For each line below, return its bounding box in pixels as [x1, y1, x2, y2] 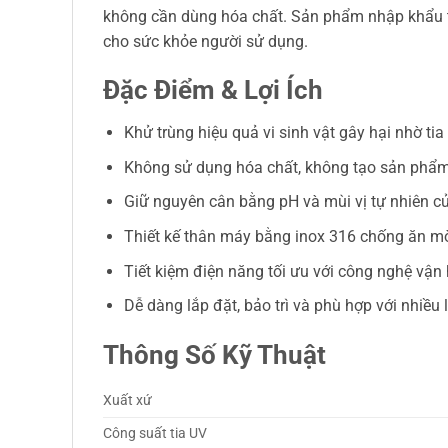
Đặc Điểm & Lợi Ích [103, 75, 323, 106]
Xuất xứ [103, 391, 152, 409]
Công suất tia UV [103, 424, 207, 442]
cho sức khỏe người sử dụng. [103, 31, 308, 51]
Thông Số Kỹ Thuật [103, 339, 326, 370]
